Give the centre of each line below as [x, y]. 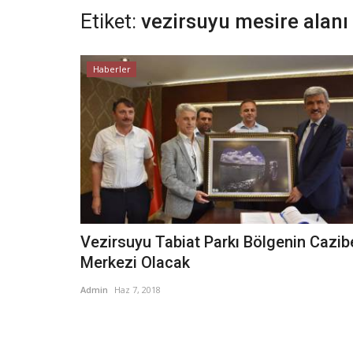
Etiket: [108, 21]
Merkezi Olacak [135, 263]
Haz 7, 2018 [137, 290]
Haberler [111, 69]
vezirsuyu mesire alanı [245, 21]
